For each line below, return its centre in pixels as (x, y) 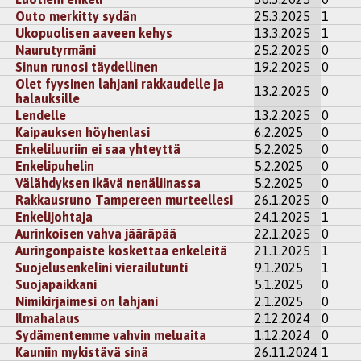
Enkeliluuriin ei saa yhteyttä (98, 149)
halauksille (48, 99)
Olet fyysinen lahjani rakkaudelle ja (120, 84)
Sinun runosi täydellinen (87, 67)
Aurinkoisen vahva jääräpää (96, 234)
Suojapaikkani (56, 285)
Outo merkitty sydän (77, 17)
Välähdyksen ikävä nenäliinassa (108, 183)
